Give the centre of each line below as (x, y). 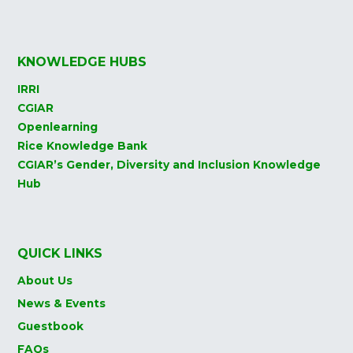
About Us (45, 281)
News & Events (62, 304)
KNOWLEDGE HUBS (82, 62)
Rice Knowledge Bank (83, 146)
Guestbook (51, 327)
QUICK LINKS (60, 254)
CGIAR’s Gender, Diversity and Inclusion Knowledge (169, 165)
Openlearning (58, 127)
